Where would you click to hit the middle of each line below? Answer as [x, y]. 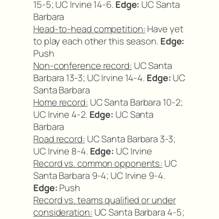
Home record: [61, 102]
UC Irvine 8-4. [62, 151]
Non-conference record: [83, 65]
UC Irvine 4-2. [61, 114]
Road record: [59, 139]
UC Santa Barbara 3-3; [130, 139]
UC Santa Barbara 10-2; [135, 102]
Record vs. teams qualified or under [105, 200]
